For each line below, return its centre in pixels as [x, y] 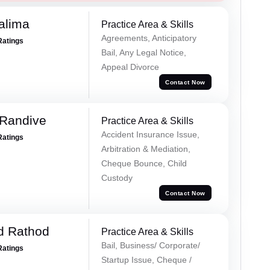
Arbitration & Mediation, [146, 149]
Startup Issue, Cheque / [146, 260]
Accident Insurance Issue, [150, 135]
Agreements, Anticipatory [149, 38]
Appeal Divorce [130, 67]
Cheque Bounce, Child [144, 164]
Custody [117, 178]
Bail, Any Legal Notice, [143, 53]
